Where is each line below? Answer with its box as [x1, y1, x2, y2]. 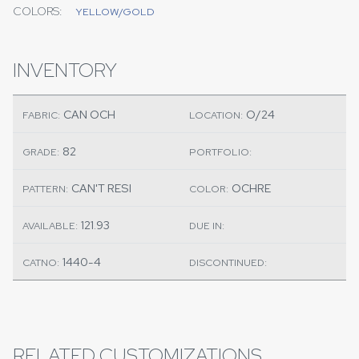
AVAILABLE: [22, 219, 78, 233]
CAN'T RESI [71, 180, 131, 196]
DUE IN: [189, 219, 224, 233]
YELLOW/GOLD [75, 5, 155, 19]
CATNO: [22, 256, 59, 270]
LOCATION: [189, 108, 243, 123]
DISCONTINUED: [189, 256, 267, 270]
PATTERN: [22, 182, 68, 196]
